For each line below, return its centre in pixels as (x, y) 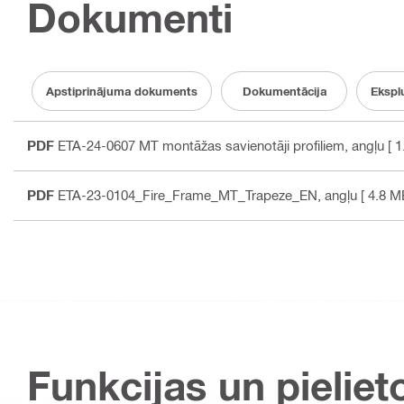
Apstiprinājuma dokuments (122, 91)
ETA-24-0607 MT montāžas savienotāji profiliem (201, 146)
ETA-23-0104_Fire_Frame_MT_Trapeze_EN (188, 195)
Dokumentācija (284, 91)
